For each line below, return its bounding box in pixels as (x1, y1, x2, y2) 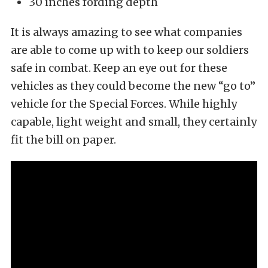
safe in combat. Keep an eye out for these (11, 60, 227, 75)
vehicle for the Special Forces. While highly (11, 96, 237, 111)
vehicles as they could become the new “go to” (11, 78, 255, 93)
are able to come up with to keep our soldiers (11, 42, 249, 57)
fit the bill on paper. (11, 132, 116, 147)
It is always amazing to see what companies (11, 25, 242, 39)
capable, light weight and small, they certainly (11, 114, 257, 129)
